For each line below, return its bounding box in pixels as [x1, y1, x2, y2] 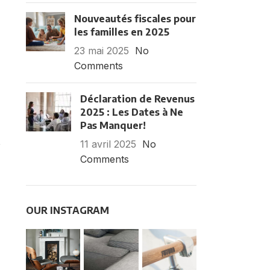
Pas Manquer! [80, 119, 146, 131]
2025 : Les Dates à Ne [80, 106, 183, 118]
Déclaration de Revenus [80, 93, 195, 105]
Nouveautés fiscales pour [74, 13, 196, 25]
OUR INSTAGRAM [25, 204, 109, 216]
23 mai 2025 [74, 45, 129, 57]
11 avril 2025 [80, 138, 136, 150]
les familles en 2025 [74, 26, 169, 38]
